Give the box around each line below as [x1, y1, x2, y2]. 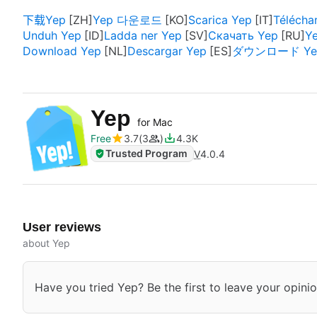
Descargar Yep [127, 44, 207, 58]
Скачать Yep [208, 28, 278, 42]
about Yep [23, 237, 70, 249]
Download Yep [23, 44, 101, 58]
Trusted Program [105, 147, 188, 159]
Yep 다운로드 [93, 13, 162, 27]
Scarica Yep [188, 13, 252, 27]
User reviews [23, 220, 101, 234]
